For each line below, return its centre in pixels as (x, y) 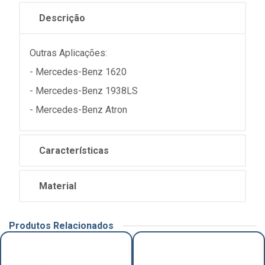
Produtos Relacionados (61, 226)
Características (74, 151)
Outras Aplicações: (68, 53)
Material (58, 186)
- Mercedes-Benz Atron (78, 110)
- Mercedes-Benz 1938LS (84, 91)
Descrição (62, 18)
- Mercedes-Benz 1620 (78, 72)
